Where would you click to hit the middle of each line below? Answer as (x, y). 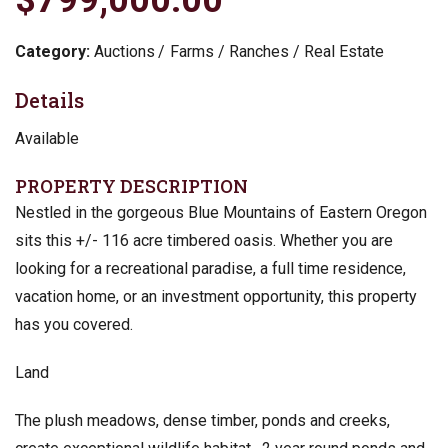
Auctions (124, 51)
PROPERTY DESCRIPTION (131, 185)
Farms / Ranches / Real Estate (276, 51)
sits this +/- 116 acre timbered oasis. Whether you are (203, 240)
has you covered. (73, 324)
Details (49, 99)
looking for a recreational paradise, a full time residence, (210, 268)
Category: (52, 51)
